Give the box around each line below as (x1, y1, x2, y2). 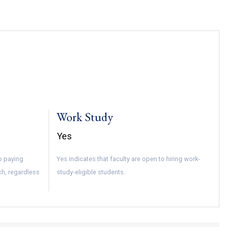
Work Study (56, 109, 113, 125)
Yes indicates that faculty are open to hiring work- (56, 155, 200, 163)
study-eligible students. (56, 168, 125, 176)
